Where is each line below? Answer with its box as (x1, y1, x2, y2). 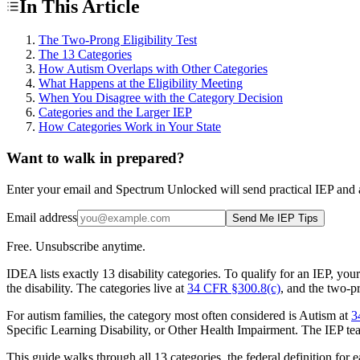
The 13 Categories (39, 47, 132, 62)
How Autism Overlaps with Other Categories (39, 62, 268, 76)
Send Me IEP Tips (232, 211, 318, 224)
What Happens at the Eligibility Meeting (39, 76, 243, 91)
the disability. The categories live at (6, 280, 187, 295)
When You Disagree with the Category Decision (39, 91, 283, 105)
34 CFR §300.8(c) (187, 280, 280, 295)
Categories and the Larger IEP (39, 105, 192, 120)
